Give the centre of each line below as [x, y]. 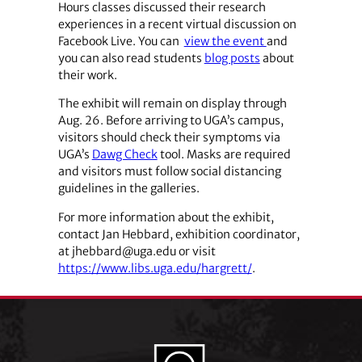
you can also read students [131, 59]
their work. [87, 76]
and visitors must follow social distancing [169, 172]
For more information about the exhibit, [166, 217]
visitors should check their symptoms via [169, 138]
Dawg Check [124, 155]
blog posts [232, 59]
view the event [225, 42]
